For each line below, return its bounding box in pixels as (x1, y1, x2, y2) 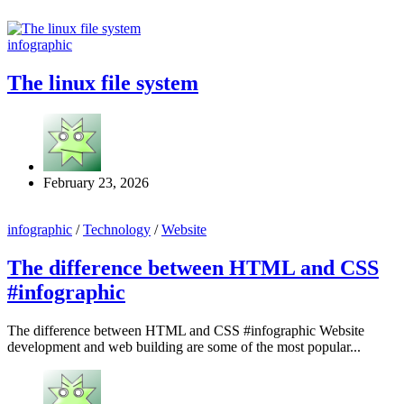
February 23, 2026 (43, 174, 149, 190)
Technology (83, 221, 151, 237)
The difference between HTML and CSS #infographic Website (7, 322, 364, 338)
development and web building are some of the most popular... (7, 338, 361, 354)
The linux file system (7, 70, 198, 95)
